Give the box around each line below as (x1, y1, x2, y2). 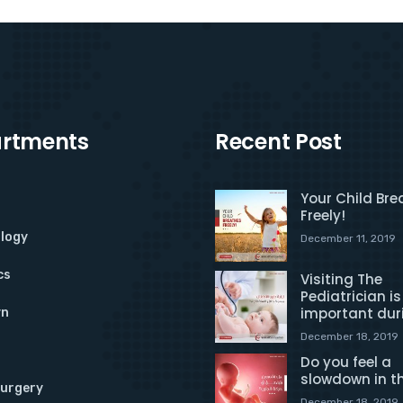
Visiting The (300, 270, 382, 290)
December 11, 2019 (300, 232, 396, 246)
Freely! (300, 206, 345, 226)
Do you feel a (300, 353, 391, 372)
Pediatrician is (300, 287, 401, 307)
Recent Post (215, 127, 342, 157)
